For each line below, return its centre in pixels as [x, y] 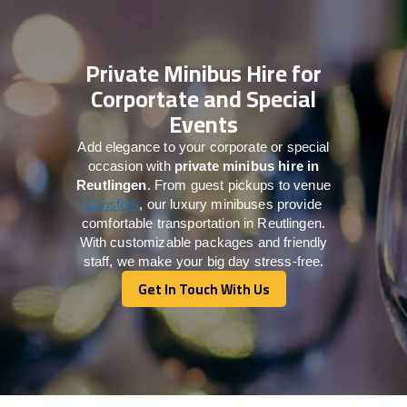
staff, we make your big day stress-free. [203, 261]
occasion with [131, 165]
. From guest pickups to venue [238, 184]
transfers [113, 203]
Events [203, 124]
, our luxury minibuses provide [230, 203]
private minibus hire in [247, 165]
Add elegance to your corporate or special [203, 146]
